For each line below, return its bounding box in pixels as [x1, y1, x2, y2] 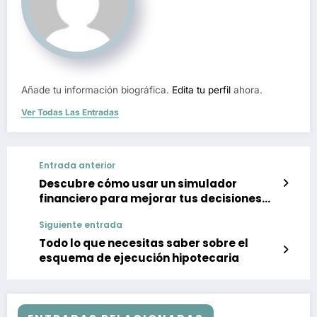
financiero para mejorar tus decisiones [39, 190, 262, 206]
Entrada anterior [39, 158, 115, 171]
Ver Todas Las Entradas [21, 106, 119, 117]
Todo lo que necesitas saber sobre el [39, 235, 248, 250]
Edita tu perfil [172, 83, 231, 96]
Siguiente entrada [39, 218, 122, 231]
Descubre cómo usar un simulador [39, 175, 237, 191]
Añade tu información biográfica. [21, 83, 172, 96]
